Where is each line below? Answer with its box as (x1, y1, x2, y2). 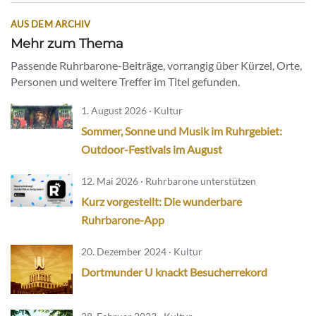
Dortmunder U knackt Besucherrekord (81, 265, 267, 279)
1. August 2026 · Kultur (81, 104, 183, 117)
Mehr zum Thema (11, 35, 123, 52)
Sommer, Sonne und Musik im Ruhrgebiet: (81, 124, 282, 138)
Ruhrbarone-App (81, 213, 164, 227)
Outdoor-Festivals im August (81, 142, 222, 157)
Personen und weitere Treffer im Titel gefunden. (11, 75, 240, 89)
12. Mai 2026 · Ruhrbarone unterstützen (81, 175, 256, 188)
